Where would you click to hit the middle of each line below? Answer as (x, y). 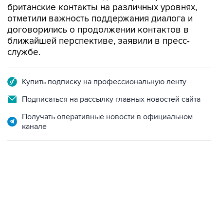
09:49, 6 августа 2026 (39, 193)
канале (34, 127)
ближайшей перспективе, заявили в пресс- (99, 41)
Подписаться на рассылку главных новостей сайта (111, 99)
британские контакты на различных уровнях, (102, 8)
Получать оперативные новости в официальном (107, 117)
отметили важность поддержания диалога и (100, 19)
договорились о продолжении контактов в (98, 30)
